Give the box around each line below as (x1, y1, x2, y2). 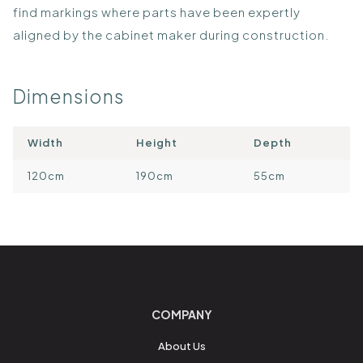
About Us (157, 339, 206, 352)
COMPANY (151, 306, 212, 322)
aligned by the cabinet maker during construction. (13, 26, 330, 42)
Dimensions (13, 83, 125, 108)
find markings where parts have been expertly (13, 3, 301, 19)
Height (136, 135, 177, 149)
